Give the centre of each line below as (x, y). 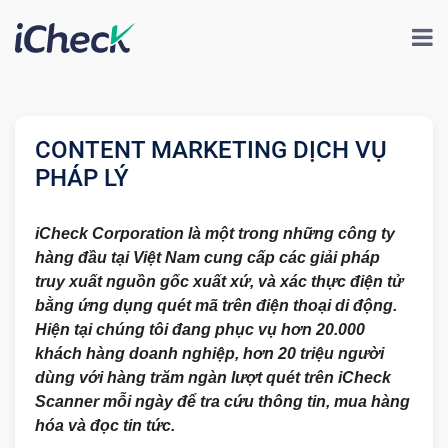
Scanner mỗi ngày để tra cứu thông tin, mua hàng (222, 401)
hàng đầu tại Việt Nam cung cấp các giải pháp (207, 257)
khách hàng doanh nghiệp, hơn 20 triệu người (209, 353)
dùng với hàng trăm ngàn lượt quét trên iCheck (213, 377)
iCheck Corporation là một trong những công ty (215, 233)
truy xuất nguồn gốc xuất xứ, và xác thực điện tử (219, 281)
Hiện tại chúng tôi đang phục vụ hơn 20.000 (200, 329)
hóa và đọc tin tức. (105, 425)
